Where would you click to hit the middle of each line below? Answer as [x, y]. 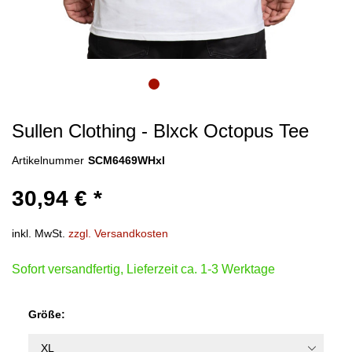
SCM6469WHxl [126, 160]
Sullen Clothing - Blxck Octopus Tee [160, 130]
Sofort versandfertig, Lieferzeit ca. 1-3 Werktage [143, 269]
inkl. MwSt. [40, 233]
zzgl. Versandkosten [118, 233]
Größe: [47, 314]
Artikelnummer [48, 160]
